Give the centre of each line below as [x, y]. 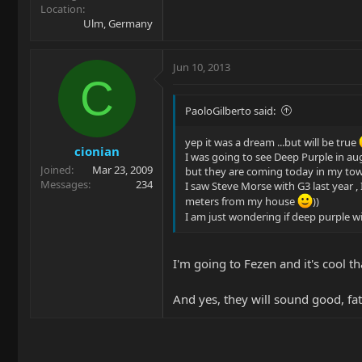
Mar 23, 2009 [122, 170]
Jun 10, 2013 [202, 67]
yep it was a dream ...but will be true [272, 142]
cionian [97, 151]
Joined [56, 170]
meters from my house [241, 201]
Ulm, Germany [118, 23]
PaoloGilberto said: [230, 110]
